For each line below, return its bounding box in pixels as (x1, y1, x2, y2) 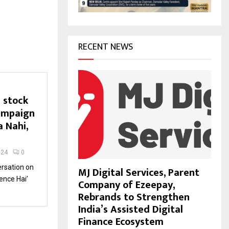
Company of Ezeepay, (78, 176, 175, 194)
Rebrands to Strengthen (78, 188, 190, 206)
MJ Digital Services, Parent (78, 164, 199, 181)
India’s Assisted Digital (78, 200, 183, 218)
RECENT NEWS (78, 39, 133, 55)
